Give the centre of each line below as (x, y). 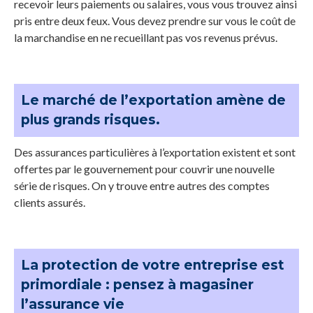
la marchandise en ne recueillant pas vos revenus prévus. (146, 37)
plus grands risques (88, 119)
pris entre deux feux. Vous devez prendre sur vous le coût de (155, 20)
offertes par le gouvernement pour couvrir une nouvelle (144, 168)
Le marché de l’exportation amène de (153, 100)
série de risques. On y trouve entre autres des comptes (142, 185)
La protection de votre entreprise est (153, 265)
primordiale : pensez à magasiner (137, 284)
